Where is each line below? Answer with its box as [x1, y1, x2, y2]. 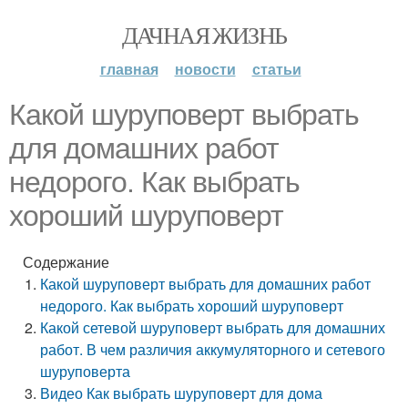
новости [174, 58, 236, 79]
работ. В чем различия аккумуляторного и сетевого [40, 339, 386, 360]
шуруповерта [40, 361, 131, 382]
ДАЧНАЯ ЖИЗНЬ [121, 19, 287, 50]
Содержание [23, 251, 109, 272]
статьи [251, 58, 301, 79]
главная [99, 58, 158, 79]
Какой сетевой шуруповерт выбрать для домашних [40, 317, 386, 338]
